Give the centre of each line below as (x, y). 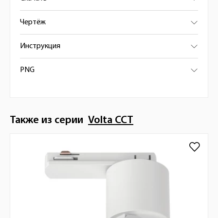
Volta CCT (111, 120)
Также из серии (49, 120)
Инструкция (40, 46)
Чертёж (33, 22)
